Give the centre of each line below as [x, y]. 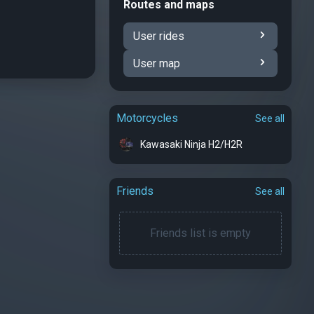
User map [157, 63]
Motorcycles [147, 118]
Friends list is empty [200, 233]
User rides [159, 36]
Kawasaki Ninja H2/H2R [191, 144]
